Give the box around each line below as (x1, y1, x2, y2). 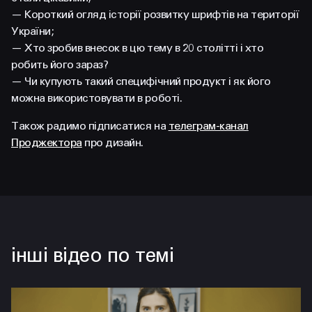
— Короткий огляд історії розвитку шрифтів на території (11, 8, 299, 21)
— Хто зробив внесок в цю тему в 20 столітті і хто (11, 41, 264, 54)
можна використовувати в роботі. (11, 91, 182, 104)
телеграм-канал (168, 119, 249, 132)
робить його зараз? (11, 58, 109, 71)
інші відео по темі (11, 244, 174, 267)
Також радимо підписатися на (11, 119, 169, 132)
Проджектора (11, 136, 82, 149)
